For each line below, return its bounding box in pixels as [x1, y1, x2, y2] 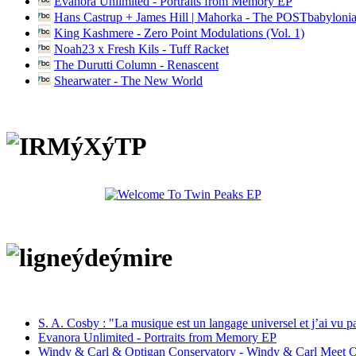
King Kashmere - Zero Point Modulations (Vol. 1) [54, 25, 304, 40]
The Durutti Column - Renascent [54, 57, 219, 72]
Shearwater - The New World [54, 73, 203, 87]
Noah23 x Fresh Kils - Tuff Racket [54, 41, 229, 56]
